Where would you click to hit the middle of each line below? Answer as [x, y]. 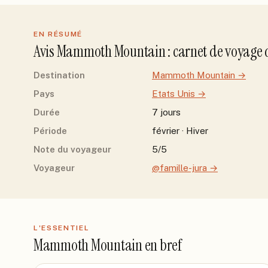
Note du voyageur [72, 149]
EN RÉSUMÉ [58, 34]
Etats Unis [173, 94]
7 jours [166, 112]
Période [50, 131]
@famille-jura [179, 168]
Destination [59, 75]
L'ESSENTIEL [62, 228]
